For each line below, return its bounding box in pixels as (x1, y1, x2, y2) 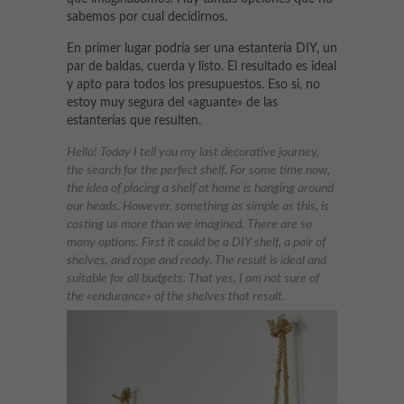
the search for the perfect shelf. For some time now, (67, 164, 330, 177)
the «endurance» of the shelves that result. (67, 290, 285, 303)
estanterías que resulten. (67, 115, 201, 127)
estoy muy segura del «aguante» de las (67, 96, 278, 109)
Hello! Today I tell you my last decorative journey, (67, 146, 319, 159)
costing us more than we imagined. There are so (67, 218, 312, 231)
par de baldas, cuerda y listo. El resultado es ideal (67, 60, 336, 73)
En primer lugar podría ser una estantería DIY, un (67, 42, 337, 55)
